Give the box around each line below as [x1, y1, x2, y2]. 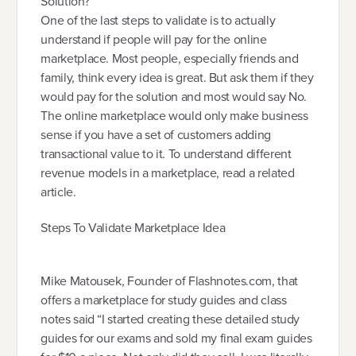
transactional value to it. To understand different [41, 144, 292, 163]
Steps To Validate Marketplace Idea [41, 219, 226, 238]
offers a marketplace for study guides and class [41, 290, 287, 309]
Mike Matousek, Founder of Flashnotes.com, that [41, 271, 298, 290]
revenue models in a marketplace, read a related [41, 163, 295, 182]
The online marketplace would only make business [41, 106, 308, 125]
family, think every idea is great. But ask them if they [41, 68, 314, 87]
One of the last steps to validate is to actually [41, 10, 276, 29]
